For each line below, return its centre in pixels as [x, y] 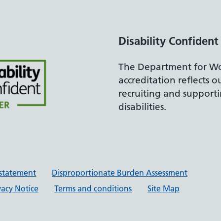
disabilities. [142, 107]
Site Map [164, 189]
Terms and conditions [93, 189]
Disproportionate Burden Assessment [120, 173]
